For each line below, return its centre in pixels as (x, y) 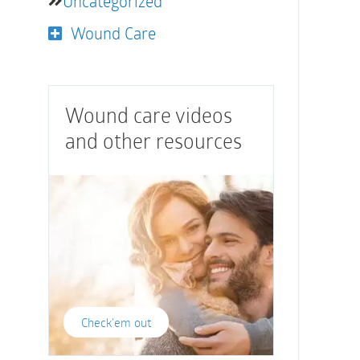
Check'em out (116, 323)
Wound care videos (149, 115)
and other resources (153, 141)
